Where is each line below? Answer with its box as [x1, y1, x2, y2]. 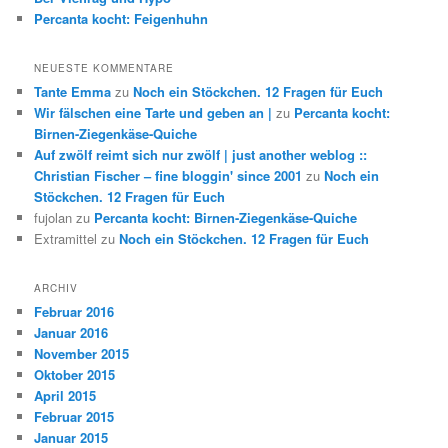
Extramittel [34, 228, 98, 248]
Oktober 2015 [34, 365, 116, 385]
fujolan [34, 207, 73, 227]
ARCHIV [34, 281, 79, 296]
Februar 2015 [34, 407, 115, 427]
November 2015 [34, 344, 130, 364]
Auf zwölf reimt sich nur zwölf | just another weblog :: [34, 144, 368, 164]
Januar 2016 [34, 323, 109, 343]
